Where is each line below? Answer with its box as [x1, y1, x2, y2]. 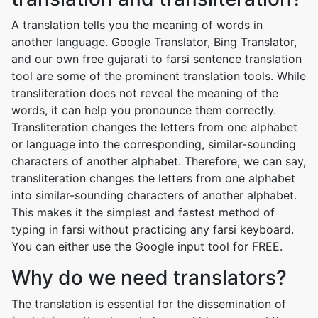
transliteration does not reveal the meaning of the [11, 86, 278, 100]
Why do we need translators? [11, 265, 287, 290]
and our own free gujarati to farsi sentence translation [11, 52, 302, 66]
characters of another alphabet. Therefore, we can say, [11, 154, 306, 168]
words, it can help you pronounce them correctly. [11, 103, 276, 117]
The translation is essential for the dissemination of [11, 297, 286, 311]
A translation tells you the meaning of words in [11, 18, 263, 32]
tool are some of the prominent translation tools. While [11, 69, 306, 83]
